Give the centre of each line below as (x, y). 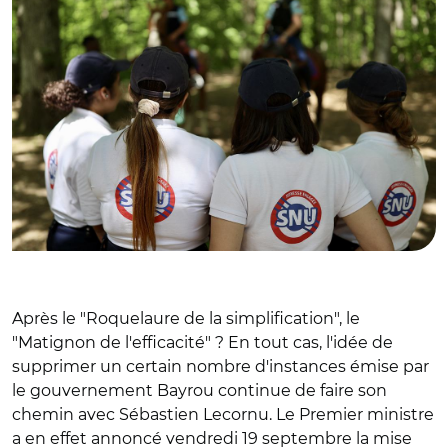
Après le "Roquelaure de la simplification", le (186, 318)
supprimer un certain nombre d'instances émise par (220, 366)
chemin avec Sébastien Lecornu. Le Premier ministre (223, 414)
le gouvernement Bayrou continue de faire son (199, 390)
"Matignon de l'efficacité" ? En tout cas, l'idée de (202, 342)
